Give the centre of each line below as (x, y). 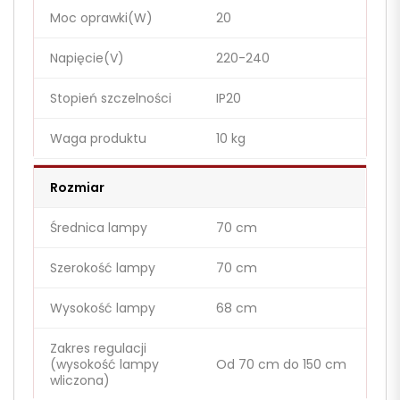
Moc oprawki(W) (101, 18)
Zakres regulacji (98, 349)
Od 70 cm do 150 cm (281, 365)
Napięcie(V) (87, 58)
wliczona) (80, 381)
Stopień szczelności (111, 99)
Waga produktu (98, 139)
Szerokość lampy (103, 268)
